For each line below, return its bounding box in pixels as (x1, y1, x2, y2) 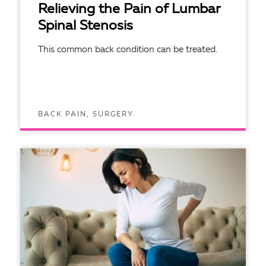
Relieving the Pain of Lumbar (38, 3, 220, 17)
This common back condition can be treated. (38, 46, 217, 55)
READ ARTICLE (32, 139, 119, 149)
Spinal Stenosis (38, 20, 133, 33)
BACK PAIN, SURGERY (38, 111, 134, 118)
